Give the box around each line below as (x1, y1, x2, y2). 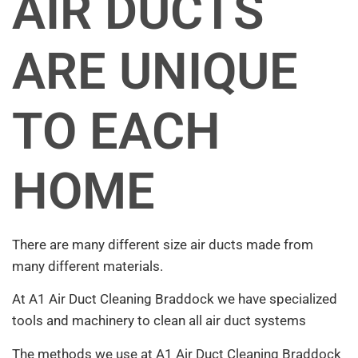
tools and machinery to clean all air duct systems (12, 312, 306, 329)
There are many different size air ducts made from (12, 237, 313, 253)
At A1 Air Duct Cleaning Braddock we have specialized (12, 291, 337, 308)
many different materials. (12, 258, 163, 275)
